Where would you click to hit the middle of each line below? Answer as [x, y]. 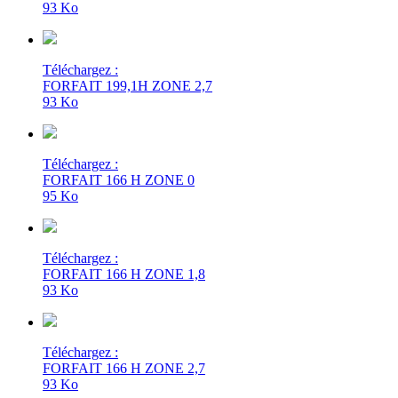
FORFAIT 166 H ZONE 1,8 [124, 275]
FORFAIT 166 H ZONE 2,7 [124, 369]
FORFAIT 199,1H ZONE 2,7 [127, 86]
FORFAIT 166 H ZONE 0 [119, 180]
